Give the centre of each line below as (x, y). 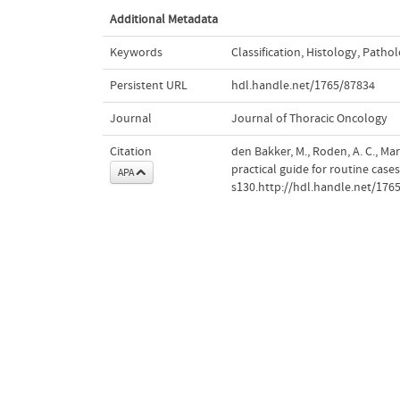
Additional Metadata (163, 19)
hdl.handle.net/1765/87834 (303, 85)
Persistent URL (148, 85)
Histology (331, 52)
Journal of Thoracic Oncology (309, 118)
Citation (130, 151)
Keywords (136, 52)
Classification (266, 52)
